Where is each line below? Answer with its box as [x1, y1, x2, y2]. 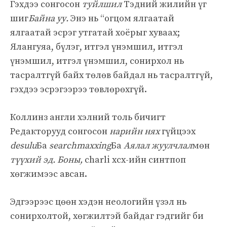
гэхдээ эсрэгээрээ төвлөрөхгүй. [10, 83, 147, 95]
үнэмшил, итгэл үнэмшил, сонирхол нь [10, 55, 184, 67]
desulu [10, 139, 36, 152]
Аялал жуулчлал [124, 139, 192, 152]
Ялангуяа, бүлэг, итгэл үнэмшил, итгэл [10, 41, 183, 53]
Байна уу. [28, 12, 70, 24]
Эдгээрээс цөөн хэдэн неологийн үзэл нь [10, 196, 186, 208]
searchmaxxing [49, 139, 111, 152]
